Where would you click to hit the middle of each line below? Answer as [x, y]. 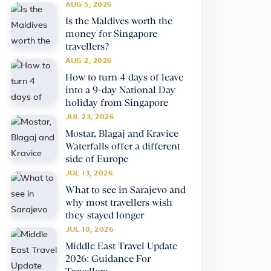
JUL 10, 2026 [89, 230]
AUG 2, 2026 [88, 61]
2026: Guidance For [108, 260]
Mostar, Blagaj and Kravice [122, 134]
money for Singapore [111, 34]
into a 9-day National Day [120, 91]
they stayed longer [104, 216]
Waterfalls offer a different [122, 147]
